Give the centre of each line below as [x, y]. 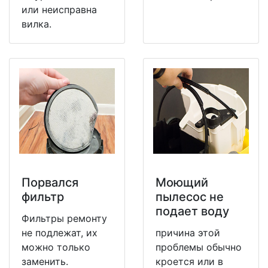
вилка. [36, 24]
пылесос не [190, 197]
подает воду [192, 211]
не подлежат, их [60, 232]
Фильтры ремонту [64, 218]
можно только [56, 247]
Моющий [182, 182]
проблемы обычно [199, 247]
